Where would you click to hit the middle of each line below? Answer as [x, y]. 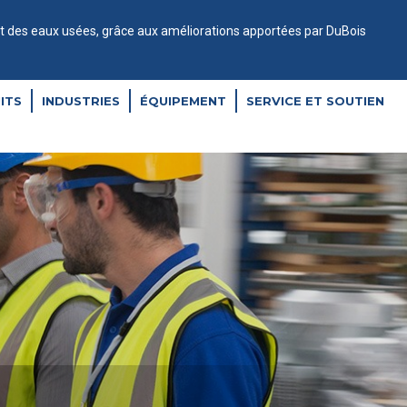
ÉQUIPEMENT [183, 101]
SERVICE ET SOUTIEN [315, 101]
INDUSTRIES [81, 101]
